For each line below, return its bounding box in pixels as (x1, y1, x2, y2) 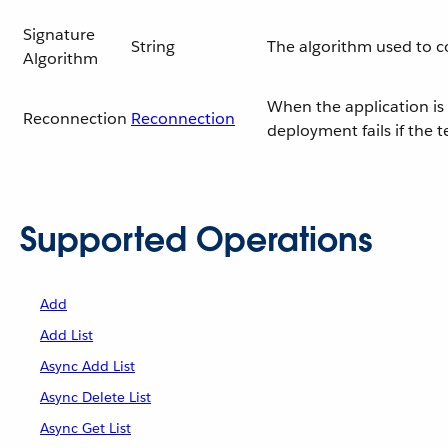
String (131, 36, 175, 57)
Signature (23, 24, 95, 45)
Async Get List (40, 419, 131, 437)
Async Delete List (40, 388, 151, 406)
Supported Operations (20, 218, 373, 261)
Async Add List (40, 357, 135, 375)
